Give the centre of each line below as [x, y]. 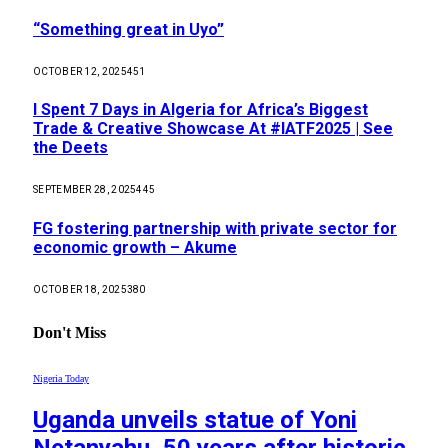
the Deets [70, 148]
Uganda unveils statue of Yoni [195, 420]
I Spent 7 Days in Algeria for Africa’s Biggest [200, 110]
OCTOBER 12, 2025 [80, 71]
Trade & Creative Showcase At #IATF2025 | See [213, 129]
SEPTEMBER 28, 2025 [85, 190]
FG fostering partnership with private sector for [215, 228]
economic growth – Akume [135, 247]
